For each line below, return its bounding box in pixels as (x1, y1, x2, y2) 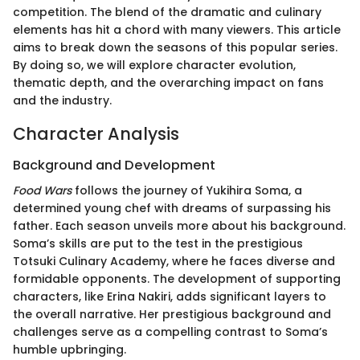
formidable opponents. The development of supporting (13, 271, 341, 288)
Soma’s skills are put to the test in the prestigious (13, 235, 303, 252)
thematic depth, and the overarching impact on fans (13, 74, 324, 91)
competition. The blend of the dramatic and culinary (13, 3, 321, 20)
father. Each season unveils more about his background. (13, 218, 346, 235)
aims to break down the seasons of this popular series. (13, 39, 337, 55)
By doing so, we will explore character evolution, (13, 56, 296, 73)
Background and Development (13, 156, 215, 174)
